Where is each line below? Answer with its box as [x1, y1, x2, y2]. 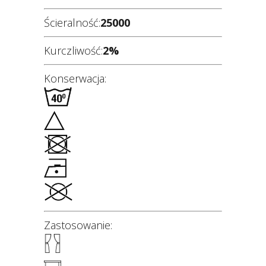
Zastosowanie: [44, 218, 112, 232]
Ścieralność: [44, 15, 100, 30]
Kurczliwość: [44, 43, 103, 58]
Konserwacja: [44, 71, 106, 85]
